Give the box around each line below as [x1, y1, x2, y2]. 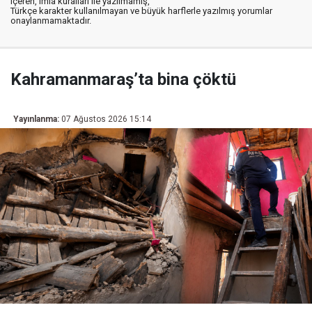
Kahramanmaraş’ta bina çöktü [10, 69, 236, 89]
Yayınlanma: [13, 114, 59, 124]
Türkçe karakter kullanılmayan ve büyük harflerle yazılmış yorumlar [10, 5, 272, 16]
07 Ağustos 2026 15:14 [61, 114, 151, 124]
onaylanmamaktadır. [10, 15, 91, 26]
